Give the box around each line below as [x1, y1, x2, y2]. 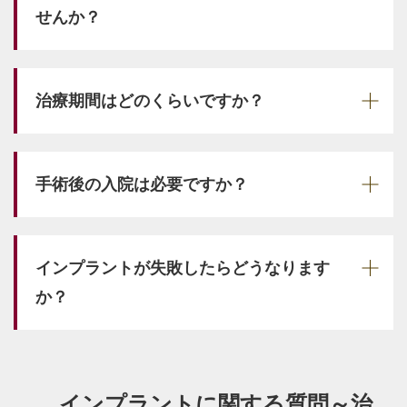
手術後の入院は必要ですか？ [35, 174, 248, 194]
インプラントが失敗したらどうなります [35, 258, 330, 277]
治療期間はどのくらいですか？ [35, 91, 264, 110]
